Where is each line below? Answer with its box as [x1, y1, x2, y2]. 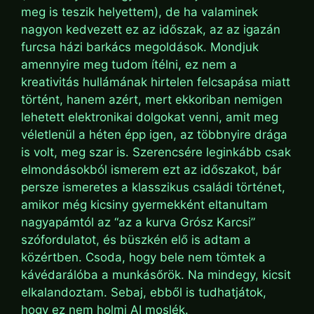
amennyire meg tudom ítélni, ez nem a [21, 57, 237, 71]
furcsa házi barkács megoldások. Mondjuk [21, 39, 259, 54]
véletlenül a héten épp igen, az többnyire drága [21, 127, 287, 142]
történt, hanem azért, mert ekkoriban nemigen [21, 92, 282, 107]
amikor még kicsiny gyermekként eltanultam [21, 197, 268, 212]
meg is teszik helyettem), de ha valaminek [21, 4, 258, 19]
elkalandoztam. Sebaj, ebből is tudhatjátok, [21, 285, 266, 299]
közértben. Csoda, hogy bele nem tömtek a [21, 250, 266, 264]
